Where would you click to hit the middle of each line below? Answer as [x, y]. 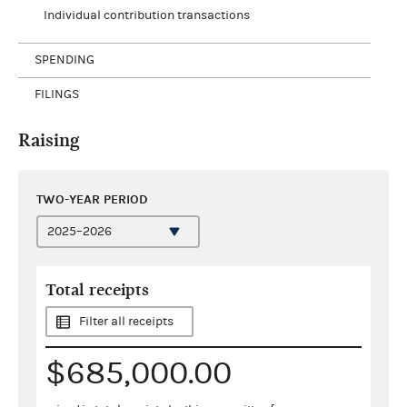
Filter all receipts [126, 321]
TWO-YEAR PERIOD [92, 199]
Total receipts [97, 290]
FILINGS [57, 94]
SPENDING [65, 60]
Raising [49, 140]
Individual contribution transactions [146, 15]
